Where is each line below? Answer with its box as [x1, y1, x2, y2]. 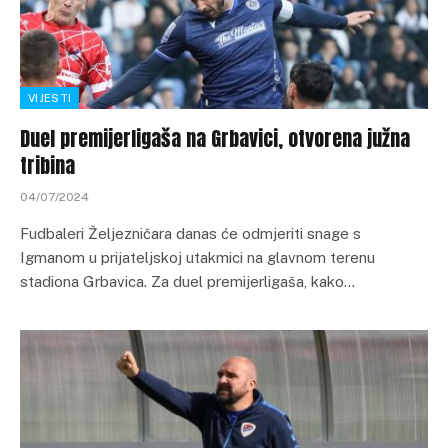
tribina [20, 150, 75, 182]
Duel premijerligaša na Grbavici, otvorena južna [20, 123, 410, 155]
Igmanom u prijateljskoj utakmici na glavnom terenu [20, 249, 375, 267]
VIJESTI [28, 92, 72, 105]
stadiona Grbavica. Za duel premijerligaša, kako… [20, 273, 355, 291]
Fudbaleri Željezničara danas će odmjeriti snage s [20, 225, 361, 243]
